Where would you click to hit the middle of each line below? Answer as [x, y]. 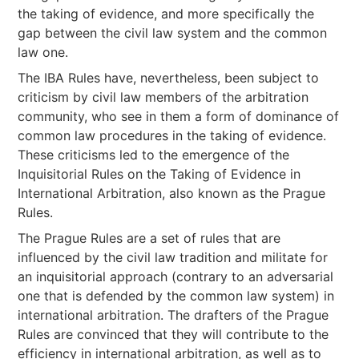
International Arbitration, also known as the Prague [172, 193]
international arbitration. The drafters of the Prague [173, 315]
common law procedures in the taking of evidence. [172, 135]
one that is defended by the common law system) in [176, 296]
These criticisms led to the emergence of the [154, 155]
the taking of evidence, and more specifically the [166, 14]
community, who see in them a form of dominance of [179, 116]
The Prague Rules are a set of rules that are [149, 238]
